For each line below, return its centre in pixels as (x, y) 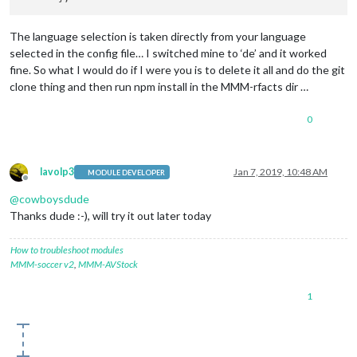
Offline (40, 184)
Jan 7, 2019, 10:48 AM (280, 172)
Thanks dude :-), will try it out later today (110, 216)
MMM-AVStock (108, 265)
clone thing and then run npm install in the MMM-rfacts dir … (159, 87)
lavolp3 (57, 172)
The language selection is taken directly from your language (158, 37)
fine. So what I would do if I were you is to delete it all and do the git (177, 70)
